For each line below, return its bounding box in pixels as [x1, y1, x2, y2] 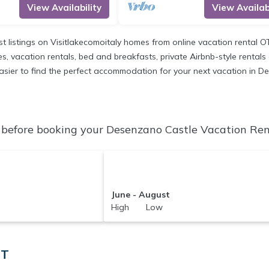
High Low [111, 201, 163, 213]
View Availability [27, 2, 101, 13]
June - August [111, 189, 171, 200]
